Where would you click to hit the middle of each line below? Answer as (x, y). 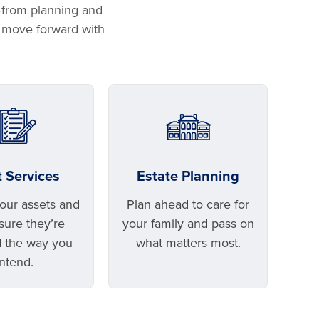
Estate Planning (188, 177)
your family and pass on (188, 224)
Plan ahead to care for (188, 204)
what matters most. (188, 243)
